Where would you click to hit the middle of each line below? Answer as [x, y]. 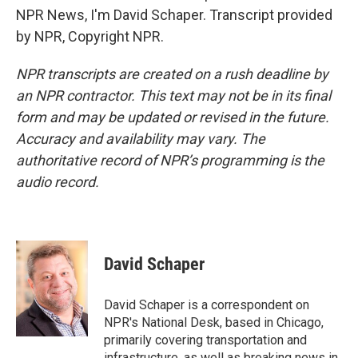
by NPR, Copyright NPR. [90, 36]
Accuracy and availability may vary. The [141, 139]
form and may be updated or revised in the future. [173, 117]
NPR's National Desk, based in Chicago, [214, 322]
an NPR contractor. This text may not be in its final [173, 95]
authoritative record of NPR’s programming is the [170, 160]
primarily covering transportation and [205, 340]
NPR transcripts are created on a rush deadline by [172, 74]
